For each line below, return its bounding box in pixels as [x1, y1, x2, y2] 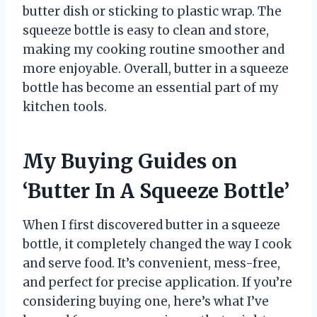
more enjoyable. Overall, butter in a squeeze [23, 61, 289, 77]
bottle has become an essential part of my [23, 80, 279, 96]
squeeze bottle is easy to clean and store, [23, 23, 269, 39]
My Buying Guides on [23, 149, 237, 175]
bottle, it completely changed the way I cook [23, 236, 292, 253]
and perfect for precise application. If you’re [23, 275, 292, 291]
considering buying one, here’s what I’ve [23, 294, 269, 310]
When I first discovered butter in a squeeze [23, 217, 280, 234]
